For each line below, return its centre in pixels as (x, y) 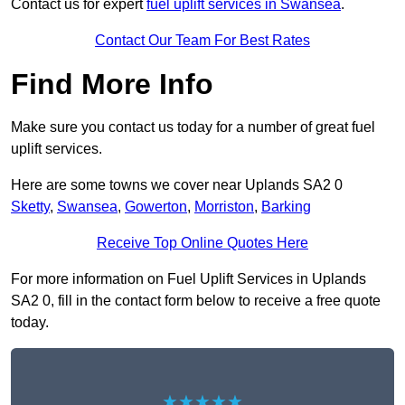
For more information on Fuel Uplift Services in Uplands (188, 279)
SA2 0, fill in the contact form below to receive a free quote (196, 301)
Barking (286, 207)
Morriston (224, 207)
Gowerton (156, 207)
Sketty (30, 207)
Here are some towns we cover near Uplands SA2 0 (177, 185)
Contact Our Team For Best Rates (202, 41)
